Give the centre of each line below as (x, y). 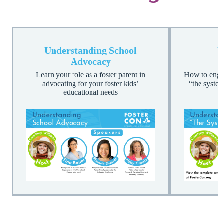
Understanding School (91, 50)
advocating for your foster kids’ (91, 84)
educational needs (91, 92)
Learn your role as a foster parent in (91, 75)
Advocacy (91, 62)
